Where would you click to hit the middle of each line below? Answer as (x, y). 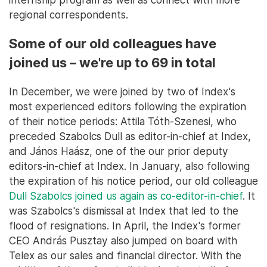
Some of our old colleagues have (113, 43)
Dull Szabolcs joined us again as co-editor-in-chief (126, 195)
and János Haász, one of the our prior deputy (119, 151)
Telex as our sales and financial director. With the (125, 255)
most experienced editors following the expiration (128, 106)
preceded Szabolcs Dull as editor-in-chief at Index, (130, 136)
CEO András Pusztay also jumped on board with (123, 240)
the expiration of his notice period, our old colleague (133, 181)
